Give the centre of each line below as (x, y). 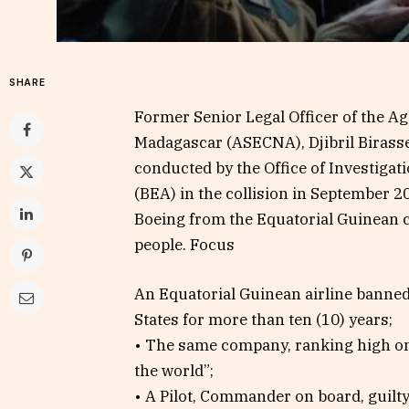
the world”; (174, 370)
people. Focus (184, 244)
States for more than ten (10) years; (263, 319)
